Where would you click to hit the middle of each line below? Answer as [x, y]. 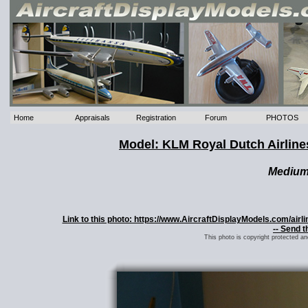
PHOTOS [283, 118]
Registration [156, 118]
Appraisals [93, 118]
